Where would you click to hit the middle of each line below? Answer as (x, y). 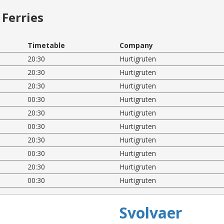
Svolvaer (151, 212)
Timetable (46, 45)
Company (136, 45)
